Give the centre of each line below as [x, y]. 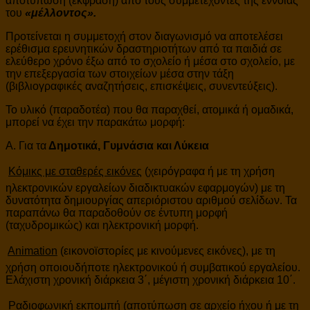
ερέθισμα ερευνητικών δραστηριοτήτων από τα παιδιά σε [144, 48]
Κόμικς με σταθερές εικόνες [75, 171]
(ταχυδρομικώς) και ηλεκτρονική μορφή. [102, 225]
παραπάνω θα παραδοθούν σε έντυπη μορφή [117, 212]
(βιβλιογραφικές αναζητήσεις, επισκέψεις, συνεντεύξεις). [142, 86]
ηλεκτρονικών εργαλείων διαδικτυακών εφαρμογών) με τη [145, 188]
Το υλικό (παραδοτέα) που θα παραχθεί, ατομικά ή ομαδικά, [149, 109]
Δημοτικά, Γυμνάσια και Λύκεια [128, 145]
